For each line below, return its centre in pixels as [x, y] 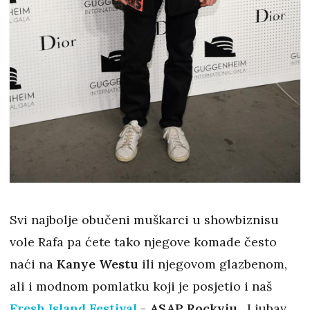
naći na [33, 264]
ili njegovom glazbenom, [213, 264]
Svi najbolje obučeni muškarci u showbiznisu [144, 220]
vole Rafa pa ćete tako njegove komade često [143, 242]
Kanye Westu [98, 264]
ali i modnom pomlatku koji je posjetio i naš [141, 286]
